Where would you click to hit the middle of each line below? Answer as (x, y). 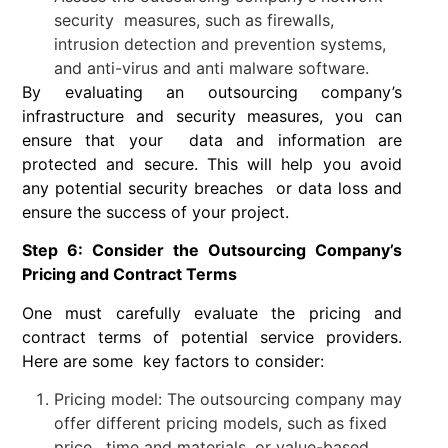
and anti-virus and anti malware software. (214, 68)
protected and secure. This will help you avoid (212, 164)
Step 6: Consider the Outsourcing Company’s (212, 250)
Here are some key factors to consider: (175, 360)
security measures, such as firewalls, (194, 20)
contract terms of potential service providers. (212, 336)
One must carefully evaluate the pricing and (212, 312)
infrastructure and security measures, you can (212, 116)
